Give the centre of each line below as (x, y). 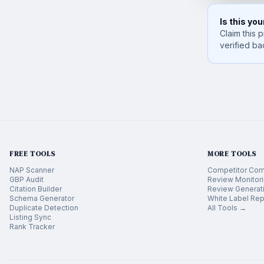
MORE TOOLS (232, 154)
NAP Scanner (32, 170)
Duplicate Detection (44, 208)
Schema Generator (42, 198)
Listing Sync (30, 217)
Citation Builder (36, 189)
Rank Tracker (32, 227)
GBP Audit (27, 179)
